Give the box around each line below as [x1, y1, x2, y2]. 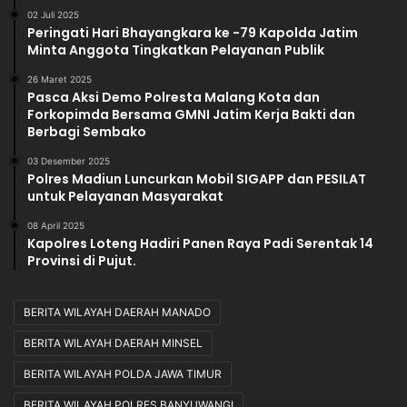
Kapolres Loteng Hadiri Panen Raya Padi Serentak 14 [27, 234, 373, 253]
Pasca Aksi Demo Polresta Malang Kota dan [27, 88, 320, 107]
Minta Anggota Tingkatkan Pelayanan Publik [27, 41, 324, 60]
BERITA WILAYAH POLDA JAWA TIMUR [24, 367, 222, 382]
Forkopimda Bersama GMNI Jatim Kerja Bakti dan [27, 105, 355, 124]
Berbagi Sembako [27, 123, 146, 142]
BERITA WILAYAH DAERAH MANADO [24, 305, 211, 320]
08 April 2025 [27, 220, 84, 232]
